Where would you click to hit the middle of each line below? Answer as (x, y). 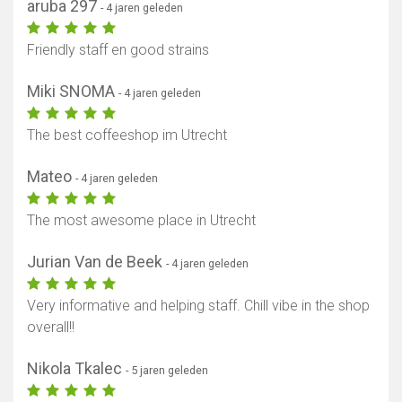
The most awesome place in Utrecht (141, 221)
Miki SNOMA (73, 92)
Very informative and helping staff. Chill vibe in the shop (198, 306)
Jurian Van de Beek (96, 262)
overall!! (51, 328)
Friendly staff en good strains (118, 50)
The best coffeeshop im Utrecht (127, 135)
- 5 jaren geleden (167, 371)
